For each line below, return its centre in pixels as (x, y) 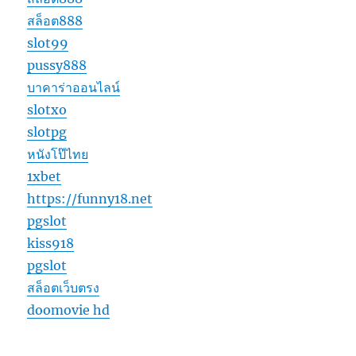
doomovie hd (69, 310)
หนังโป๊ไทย (58, 154)
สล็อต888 (55, 20)
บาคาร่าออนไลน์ (74, 87)
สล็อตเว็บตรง (64, 287)
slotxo (47, 109)
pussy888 (57, 65)
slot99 (48, 43)
